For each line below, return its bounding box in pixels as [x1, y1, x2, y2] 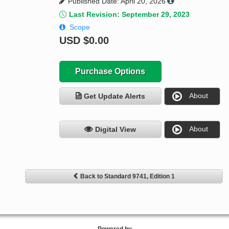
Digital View [95, 125, 136, 134]
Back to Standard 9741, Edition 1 [80, 173, 175, 180]
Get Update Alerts [83, 92, 145, 101]
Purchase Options [75, 67, 146, 76]
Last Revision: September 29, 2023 [68, 10, 190, 19]
